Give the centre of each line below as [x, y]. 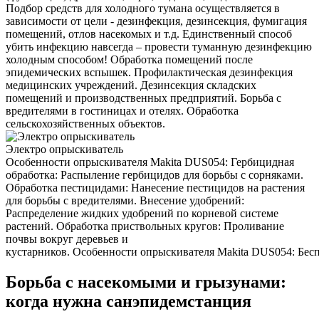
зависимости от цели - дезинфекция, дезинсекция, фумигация [156, 21]
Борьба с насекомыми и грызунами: [146, 282]
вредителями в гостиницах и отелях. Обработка [122, 111]
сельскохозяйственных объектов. [85, 124]
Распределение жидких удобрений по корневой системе [142, 213]
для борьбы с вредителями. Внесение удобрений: [125, 200]
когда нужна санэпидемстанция [129, 301]
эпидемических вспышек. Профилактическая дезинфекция [149, 72]
